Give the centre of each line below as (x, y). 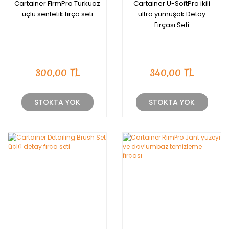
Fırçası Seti (172, 25)
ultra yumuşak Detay (172, 14)
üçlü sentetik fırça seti (57, 14)
